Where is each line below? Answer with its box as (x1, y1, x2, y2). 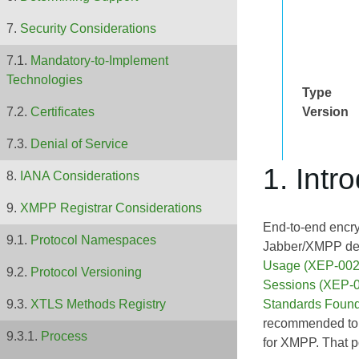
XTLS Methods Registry (30, 297, 166, 312)
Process (41, 329, 87, 344)
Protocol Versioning (30, 265, 142, 280)
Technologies (6, 73, 83, 87)
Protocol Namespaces (30, 233, 156, 248)
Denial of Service (30, 137, 128, 151)
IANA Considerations (20, 169, 139, 184)
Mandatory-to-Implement (30, 54, 168, 68)
